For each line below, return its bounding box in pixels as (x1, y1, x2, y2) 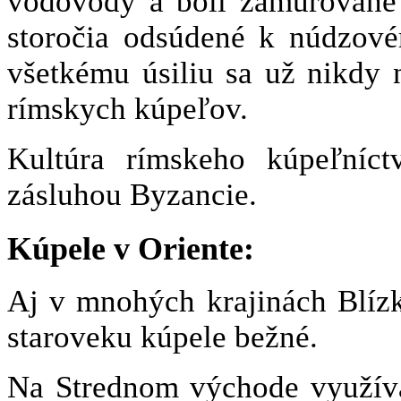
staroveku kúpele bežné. (7, 320, 318, 355)
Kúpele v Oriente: (7, 230, 254, 267)
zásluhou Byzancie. (7, 176, 257, 212)
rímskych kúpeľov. (7, 90, 248, 126)
